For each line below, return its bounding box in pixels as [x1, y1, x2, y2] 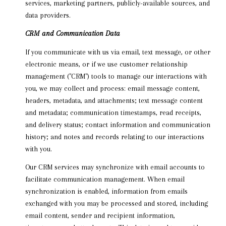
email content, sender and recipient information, [25, 211, 175, 220]
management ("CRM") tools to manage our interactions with [25, 72, 207, 80]
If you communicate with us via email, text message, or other [25, 47, 210, 56]
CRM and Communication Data [25, 29, 120, 38]
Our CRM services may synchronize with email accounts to [25, 163, 205, 172]
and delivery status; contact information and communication [25, 120, 210, 129]
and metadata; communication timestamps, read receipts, [25, 108, 201, 117]
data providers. [25, 11, 71, 19]
